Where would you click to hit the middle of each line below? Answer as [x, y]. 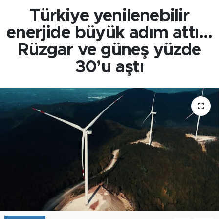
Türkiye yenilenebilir [109, 16]
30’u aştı [109, 67]
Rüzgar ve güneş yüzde [109, 50]
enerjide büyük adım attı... [109, 33]
